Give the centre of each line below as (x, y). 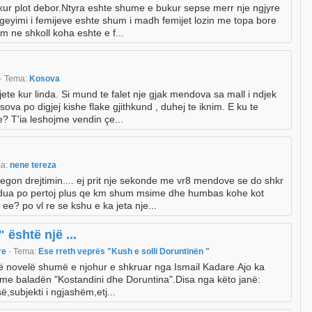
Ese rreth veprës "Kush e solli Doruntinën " (124, 252)
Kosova (45, 79)
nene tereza (33, 165)
